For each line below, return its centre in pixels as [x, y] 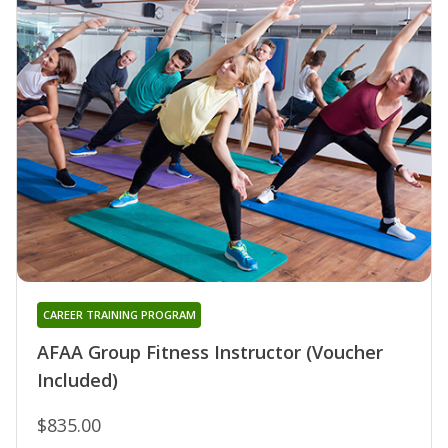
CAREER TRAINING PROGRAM [119, 314]
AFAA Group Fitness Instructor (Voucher [210, 351]
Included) [77, 379]
